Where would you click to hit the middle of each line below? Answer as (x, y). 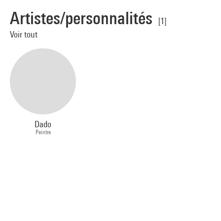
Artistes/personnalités (81, 18)
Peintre (43, 132)
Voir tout (24, 34)
